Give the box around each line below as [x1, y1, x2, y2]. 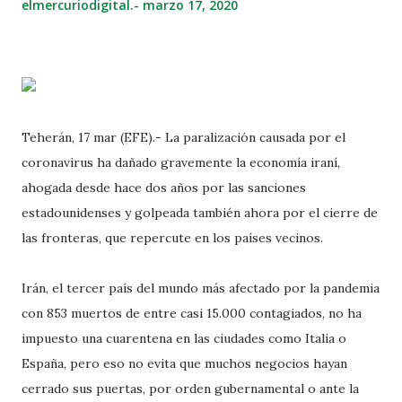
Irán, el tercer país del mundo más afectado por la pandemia [22, 280, 380, 296]
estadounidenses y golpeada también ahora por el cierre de [22, 205, 378, 221]
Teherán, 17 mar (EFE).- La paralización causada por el [22, 129, 345, 145]
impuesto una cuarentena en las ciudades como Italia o [22, 330, 346, 346]
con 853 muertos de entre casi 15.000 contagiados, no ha [22, 305, 362, 321]
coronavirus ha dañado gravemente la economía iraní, [22, 154, 340, 170]
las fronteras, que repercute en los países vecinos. [22, 230, 323, 246]
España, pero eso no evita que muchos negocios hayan [22, 355, 347, 371]
